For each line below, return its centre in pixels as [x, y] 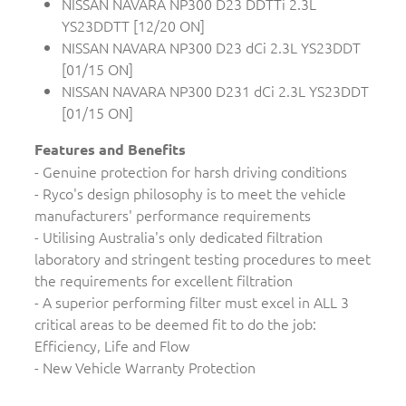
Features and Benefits [110, 150]
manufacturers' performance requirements [173, 215]
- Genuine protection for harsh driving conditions [191, 172]
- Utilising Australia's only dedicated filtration [179, 237]
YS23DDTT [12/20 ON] [133, 26]
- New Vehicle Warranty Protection [145, 367]
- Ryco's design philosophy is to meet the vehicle [190, 193]
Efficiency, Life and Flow [112, 346]
